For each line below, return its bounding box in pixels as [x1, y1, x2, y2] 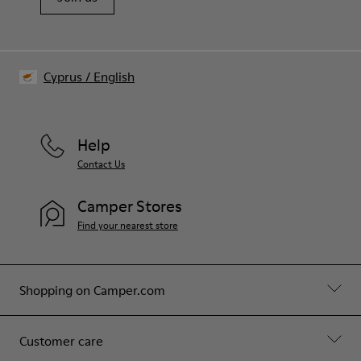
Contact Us [77, 156, 125, 171]
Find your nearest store [77, 218, 178, 232]
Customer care [19, 331, 103, 350]
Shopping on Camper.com [19, 280, 165, 299]
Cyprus [44, 67, 82, 85]
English [93, 67, 135, 85]
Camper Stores [77, 194, 182, 218]
